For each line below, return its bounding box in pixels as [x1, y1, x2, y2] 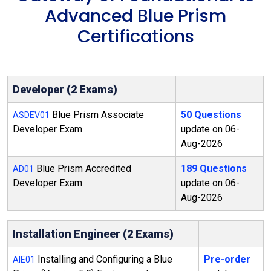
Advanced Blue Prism [45, 4, 226, 28]
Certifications [77, 24, 194, 48]
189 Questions [181, 163, 247, 174]
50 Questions [181, 109, 241, 120]
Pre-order [204, 253, 250, 265]
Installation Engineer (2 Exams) [13, 227, 174, 240]
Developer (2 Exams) [13, 83, 117, 96]
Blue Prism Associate [50, 109, 144, 120]
